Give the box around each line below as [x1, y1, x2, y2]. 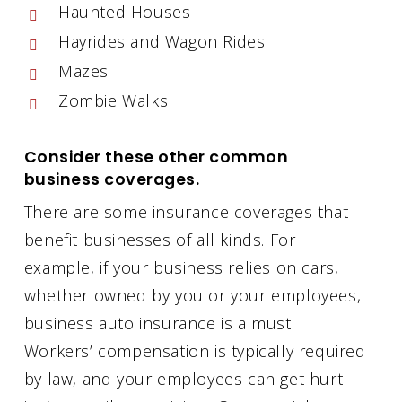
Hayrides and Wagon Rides [57, 30, 266, 52]
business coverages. [23, 168, 200, 190]
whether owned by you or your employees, [23, 284, 362, 306]
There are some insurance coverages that [23, 200, 349, 223]
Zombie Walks [57, 89, 169, 111]
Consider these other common [23, 145, 289, 168]
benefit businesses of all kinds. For [23, 228, 296, 250]
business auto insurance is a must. [23, 311, 295, 334]
